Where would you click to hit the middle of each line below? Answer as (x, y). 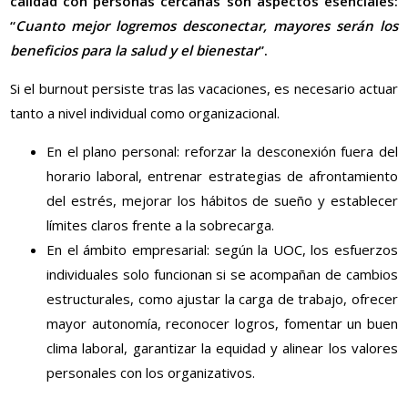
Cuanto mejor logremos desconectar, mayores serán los (207, 26)
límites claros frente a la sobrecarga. (161, 225)
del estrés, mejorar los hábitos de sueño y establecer (222, 201)
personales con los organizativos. (151, 373)
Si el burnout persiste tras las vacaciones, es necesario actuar (204, 89)
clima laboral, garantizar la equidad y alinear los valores (222, 348)
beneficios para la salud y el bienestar (135, 51)
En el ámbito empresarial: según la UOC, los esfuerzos (222, 250)
